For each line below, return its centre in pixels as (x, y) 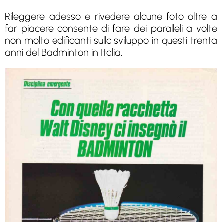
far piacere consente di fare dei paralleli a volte (111, 28)
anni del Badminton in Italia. (64, 52)
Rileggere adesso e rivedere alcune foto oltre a (111, 17)
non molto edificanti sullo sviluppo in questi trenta (111, 40)
